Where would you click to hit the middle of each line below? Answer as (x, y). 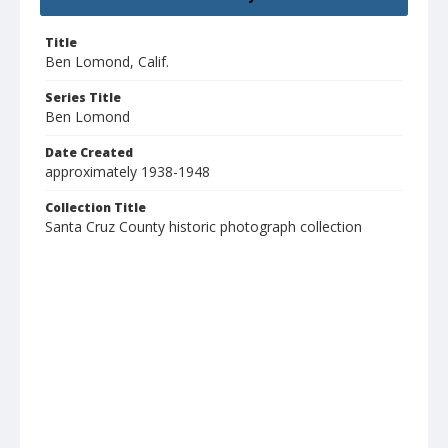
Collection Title (95, 208)
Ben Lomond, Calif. (107, 62)
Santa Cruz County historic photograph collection (203, 227)
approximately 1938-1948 (127, 172)
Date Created (89, 153)
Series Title (83, 98)
